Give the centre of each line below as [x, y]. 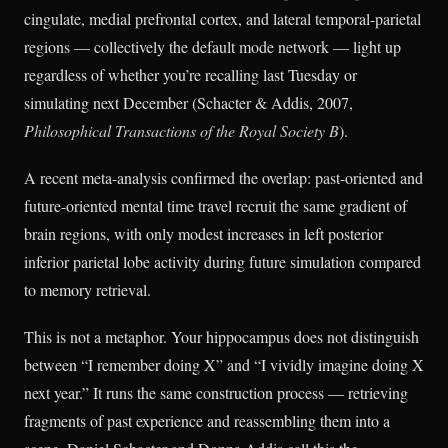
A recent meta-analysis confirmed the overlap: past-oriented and [223, 177]
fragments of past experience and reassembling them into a [207, 420]
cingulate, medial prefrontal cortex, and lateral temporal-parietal [222, 18]
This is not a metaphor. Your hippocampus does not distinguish [221, 336]
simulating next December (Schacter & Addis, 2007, [188, 102]
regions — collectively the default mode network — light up [212, 46]
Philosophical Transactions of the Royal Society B [181, 130]
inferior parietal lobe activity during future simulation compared [222, 261]
